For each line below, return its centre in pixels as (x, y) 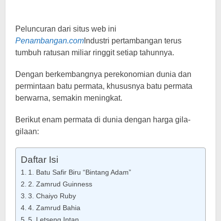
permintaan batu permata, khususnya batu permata (104, 86)
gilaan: (27, 131)
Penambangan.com (50, 41)
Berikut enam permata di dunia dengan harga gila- (103, 120)
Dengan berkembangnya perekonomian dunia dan (103, 74)
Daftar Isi (39, 160)
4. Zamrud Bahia (54, 208)
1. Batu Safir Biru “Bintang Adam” (79, 172)
